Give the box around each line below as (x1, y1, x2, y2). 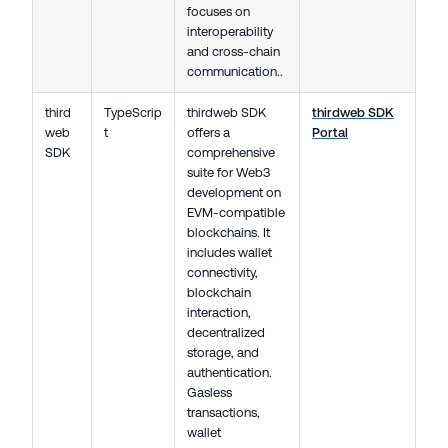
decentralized (187, 325, 265, 341)
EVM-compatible (187, 205, 285, 221)
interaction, (187, 305, 251, 321)
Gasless (187, 385, 232, 401)
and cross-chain (187, 44, 280, 60)
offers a (187, 125, 230, 141)
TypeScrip (104, 105, 162, 121)
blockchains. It (187, 225, 270, 241)
